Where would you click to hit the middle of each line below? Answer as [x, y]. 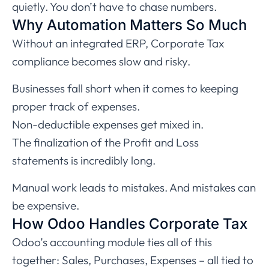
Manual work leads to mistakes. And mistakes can [134, 188]
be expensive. [46, 206]
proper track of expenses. [76, 107]
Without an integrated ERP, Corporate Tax [118, 44]
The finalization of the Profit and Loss [105, 143]
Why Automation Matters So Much [129, 25]
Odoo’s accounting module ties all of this [112, 242]
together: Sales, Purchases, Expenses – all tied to [133, 260]
